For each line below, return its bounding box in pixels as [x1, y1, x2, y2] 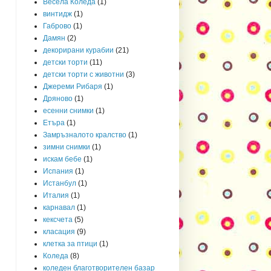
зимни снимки [43, 142, 90, 151]
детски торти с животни [43, 70, 124, 79]
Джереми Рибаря [43, 82, 102, 91]
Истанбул [43, 178, 76, 188]
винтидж [43, 9, 72, 18]
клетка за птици [43, 239, 97, 248]
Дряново [43, 94, 73, 103]
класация [43, 227, 75, 236]
